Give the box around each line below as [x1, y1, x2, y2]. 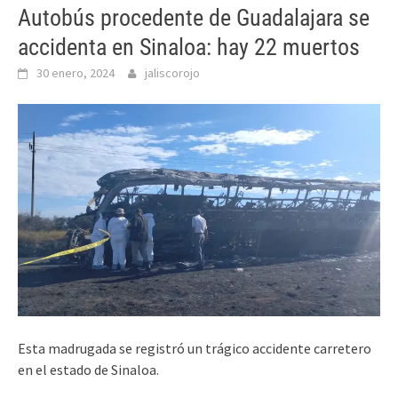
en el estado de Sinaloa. [18, 360, 159, 378]
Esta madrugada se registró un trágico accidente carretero [18, 338, 371, 357]
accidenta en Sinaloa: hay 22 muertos [18, 34, 360, 60]
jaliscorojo [145, 65, 200, 81]
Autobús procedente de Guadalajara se [18, 4, 370, 31]
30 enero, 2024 [36, 65, 115, 81]
